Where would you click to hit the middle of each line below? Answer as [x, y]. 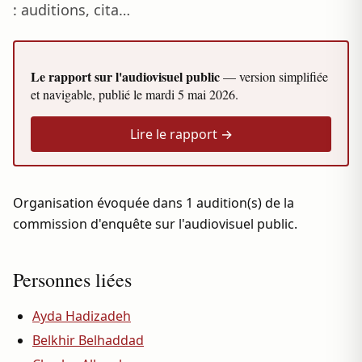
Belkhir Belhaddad [88, 340]
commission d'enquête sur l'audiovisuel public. [155, 224]
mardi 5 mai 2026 [190, 94]
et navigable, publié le [88, 94]
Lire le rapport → [181, 134]
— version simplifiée [274, 76]
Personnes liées [72, 280]
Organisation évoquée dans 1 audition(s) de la [154, 203]
